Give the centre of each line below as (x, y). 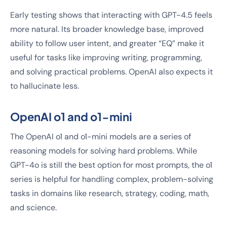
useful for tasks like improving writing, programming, (106, 58)
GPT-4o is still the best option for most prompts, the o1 (111, 165)
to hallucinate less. (45, 86)
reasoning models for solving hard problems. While (104, 151)
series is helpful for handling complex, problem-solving (112, 179)
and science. (33, 207)
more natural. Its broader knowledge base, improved (107, 29)
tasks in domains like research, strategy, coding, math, (110, 193)
